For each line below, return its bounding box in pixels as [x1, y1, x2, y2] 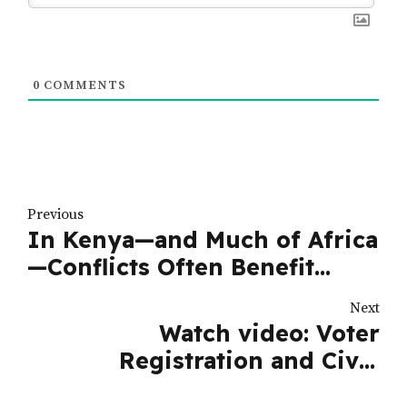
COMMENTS [40, 77, 126, 94]
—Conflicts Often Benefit [27, 253, 314, 282]
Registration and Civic [119, 345, 380, 374]
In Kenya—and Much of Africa [27, 225, 378, 254]
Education [262, 372, 380, 402]
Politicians [27, 280, 150, 309]
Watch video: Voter [159, 318, 380, 347]
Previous [27, 205, 84, 224]
